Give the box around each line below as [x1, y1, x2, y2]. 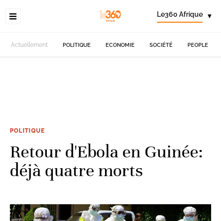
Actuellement [11, 41, 48, 48]
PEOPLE [187, 41, 209, 48]
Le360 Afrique [157, 10, 203, 18]
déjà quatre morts [10, 159, 143, 181]
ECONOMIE [106, 41, 135, 48]
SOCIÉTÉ [149, 41, 173, 48]
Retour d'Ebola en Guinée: [10, 141, 203, 162]
